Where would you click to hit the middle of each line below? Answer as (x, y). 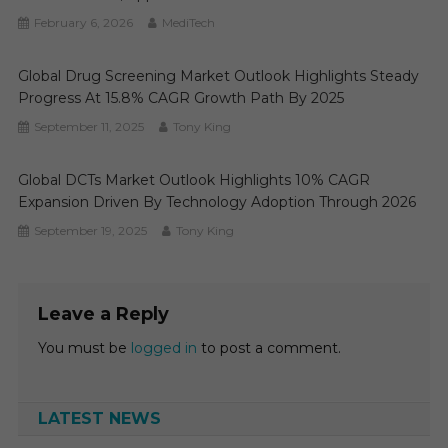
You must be (84, 348)
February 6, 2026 (84, 22)
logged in (163, 348)
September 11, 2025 (89, 126)
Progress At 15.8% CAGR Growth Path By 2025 (181, 98)
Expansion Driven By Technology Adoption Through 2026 (217, 202)
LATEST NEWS (99, 418)
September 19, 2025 (91, 230)
